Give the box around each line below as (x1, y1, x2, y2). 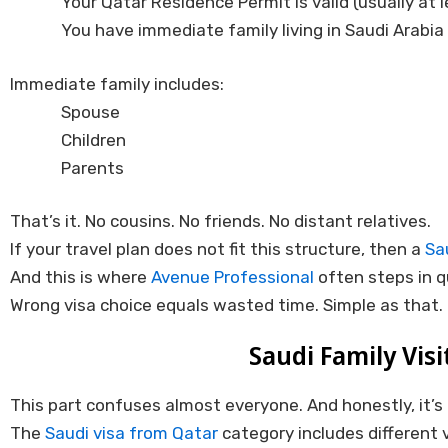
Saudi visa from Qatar (45, 423, 218, 444)
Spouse (61, 101, 120, 122)
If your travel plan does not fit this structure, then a (10, 239, 425, 260)
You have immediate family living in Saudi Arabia (61, 20, 444, 41)
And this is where (10, 267, 151, 288)
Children (61, 129, 126, 150)
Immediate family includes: (10, 73, 224, 94)
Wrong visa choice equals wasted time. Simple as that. (10, 295, 443, 316)
